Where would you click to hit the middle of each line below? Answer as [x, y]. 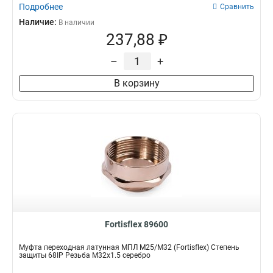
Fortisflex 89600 [136, 224]
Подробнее [41, 7]
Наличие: [39, 22]
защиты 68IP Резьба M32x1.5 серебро [85, 255]
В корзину [136, 83]
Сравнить [237, 7]
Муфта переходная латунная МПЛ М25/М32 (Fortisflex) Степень [129, 247]
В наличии [76, 23]
